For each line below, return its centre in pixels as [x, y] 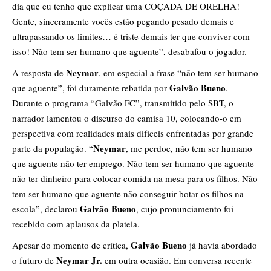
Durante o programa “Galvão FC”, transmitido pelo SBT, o [123, 103]
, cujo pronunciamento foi [185, 209]
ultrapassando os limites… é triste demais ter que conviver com [131, 37]
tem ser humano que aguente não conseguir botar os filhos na [128, 194]
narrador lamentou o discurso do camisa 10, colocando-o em [127, 118]
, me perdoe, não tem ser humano [189, 149]
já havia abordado [222, 245]
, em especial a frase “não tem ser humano [178, 73]
